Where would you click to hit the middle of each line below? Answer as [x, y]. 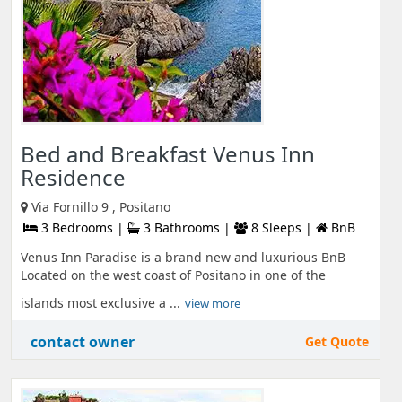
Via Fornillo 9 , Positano [101, 207]
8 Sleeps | [282, 227]
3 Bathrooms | [187, 227]
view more [213, 303]
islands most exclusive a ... [100, 303]
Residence [73, 177]
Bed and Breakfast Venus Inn [168, 154]
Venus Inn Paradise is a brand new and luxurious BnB [183, 257]
